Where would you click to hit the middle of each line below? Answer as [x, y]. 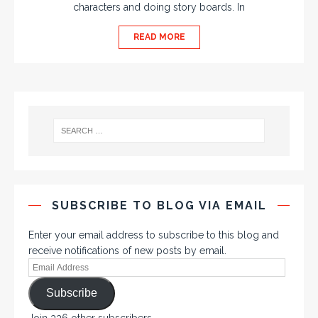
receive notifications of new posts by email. [127, 250]
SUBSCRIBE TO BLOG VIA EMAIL [159, 205]
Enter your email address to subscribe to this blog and [154, 235]
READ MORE [159, 37]
